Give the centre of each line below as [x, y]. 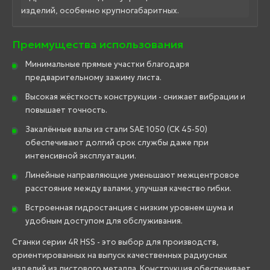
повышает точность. [66, 110]
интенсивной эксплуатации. [81, 155]
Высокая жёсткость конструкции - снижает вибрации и [135, 96]
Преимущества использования [98, 44]
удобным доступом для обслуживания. [104, 221]
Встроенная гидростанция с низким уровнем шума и [129, 207]
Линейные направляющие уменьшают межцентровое [132, 175]
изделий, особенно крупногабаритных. [100, 10]
